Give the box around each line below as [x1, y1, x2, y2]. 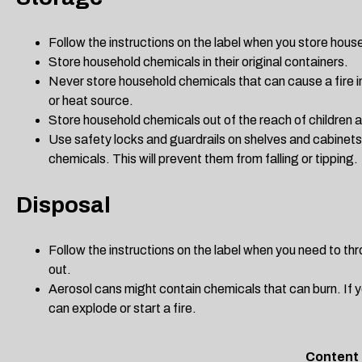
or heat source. [48, 94, 133, 108]
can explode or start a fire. [48, 301, 196, 316]
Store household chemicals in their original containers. [48, 55, 348, 69]
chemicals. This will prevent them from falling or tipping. [48, 152, 358, 166]
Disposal [16, 192, 111, 218]
